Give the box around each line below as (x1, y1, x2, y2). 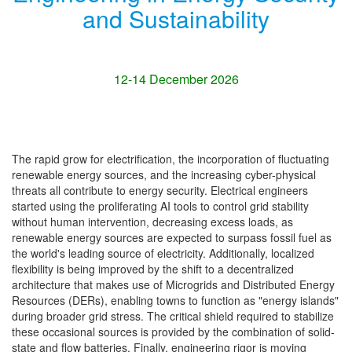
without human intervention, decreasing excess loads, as (12, 214, 293, 229)
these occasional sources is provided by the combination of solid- (12, 324, 335, 339)
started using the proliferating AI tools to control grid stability (12, 198, 309, 214)
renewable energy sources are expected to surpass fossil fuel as (12, 229, 332, 245)
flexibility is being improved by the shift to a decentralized (12, 261, 294, 277)
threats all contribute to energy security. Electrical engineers (12, 182, 308, 198)
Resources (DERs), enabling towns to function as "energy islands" (12, 292, 339, 308)
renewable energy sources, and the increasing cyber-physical (12, 167, 316, 182)
